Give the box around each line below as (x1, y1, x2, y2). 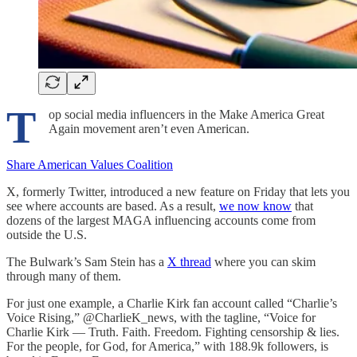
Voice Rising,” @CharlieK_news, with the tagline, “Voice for (6, 311, 316, 325)
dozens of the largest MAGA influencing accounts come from (6, 214, 316, 228)
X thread (167, 255, 211, 269)
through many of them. (6, 269, 121, 284)
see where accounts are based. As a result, (6, 199, 219, 214)
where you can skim (211, 255, 316, 269)
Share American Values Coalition (6, 158, 173, 172)
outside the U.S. (6, 228, 87, 242)
